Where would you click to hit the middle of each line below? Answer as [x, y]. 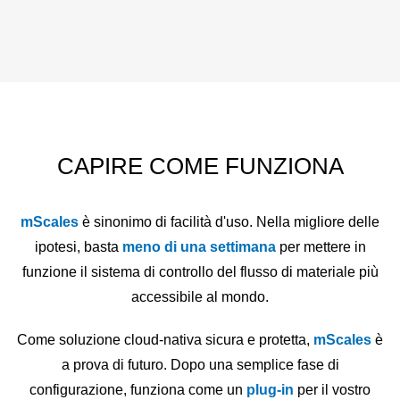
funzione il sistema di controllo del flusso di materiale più [200, 272]
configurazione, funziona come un [138, 390]
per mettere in [322, 247]
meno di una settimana [200, 247]
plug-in [272, 390]
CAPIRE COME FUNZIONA [200, 167]
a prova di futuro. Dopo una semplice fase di [200, 365]
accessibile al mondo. [200, 297]
